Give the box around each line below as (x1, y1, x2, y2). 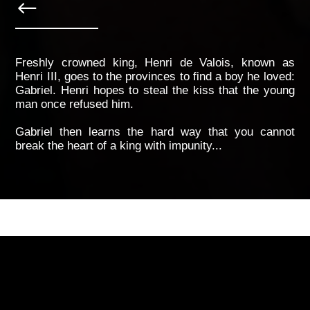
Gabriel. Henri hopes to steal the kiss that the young (15, 84, 295, 97)
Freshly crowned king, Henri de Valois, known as (15, 56, 295, 69)
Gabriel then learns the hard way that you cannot (15, 125, 295, 138)
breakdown (15, 255, 95, 273)
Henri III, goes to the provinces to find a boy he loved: (15, 70, 295, 83)
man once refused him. (15, 98, 134, 111)
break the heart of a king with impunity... (15, 139, 223, 152)
